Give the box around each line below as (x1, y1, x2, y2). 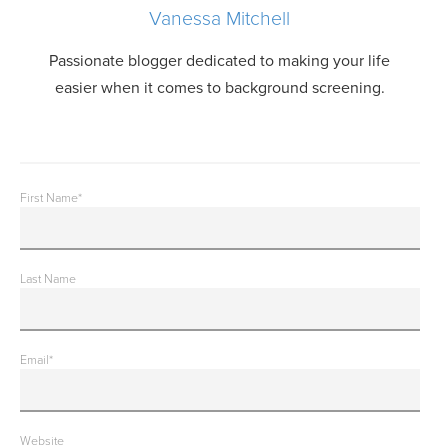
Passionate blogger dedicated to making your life (49, 51, 391, 71)
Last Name (20, 271, 76, 287)
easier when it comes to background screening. (54, 78, 385, 98)
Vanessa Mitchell (149, 7, 291, 31)
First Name (20, 190, 78, 206)
